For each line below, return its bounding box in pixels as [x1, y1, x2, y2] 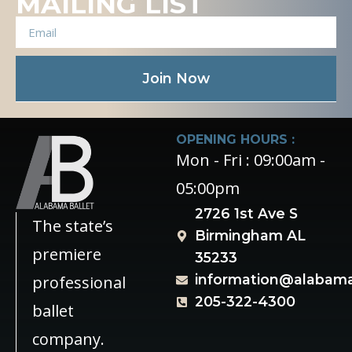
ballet [32, 300, 74, 322]
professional [32, 272, 126, 294]
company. [32, 328, 104, 350]
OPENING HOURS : [176, 132, 295, 148]
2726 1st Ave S [194, 205, 298, 222]
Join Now [142, 70, 210, 87]
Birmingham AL [194, 227, 306, 244]
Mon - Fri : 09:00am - [176, 149, 325, 171]
